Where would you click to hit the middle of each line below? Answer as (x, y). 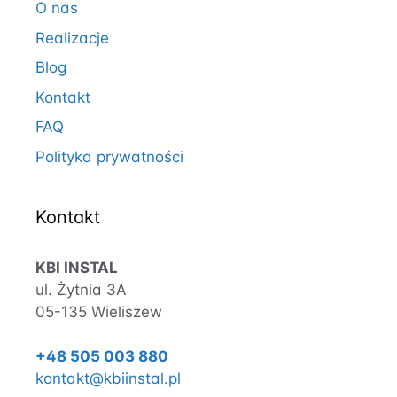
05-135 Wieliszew (99, 311)
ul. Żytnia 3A (81, 289)
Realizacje (72, 38)
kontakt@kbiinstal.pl (108, 378)
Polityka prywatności (109, 156)
